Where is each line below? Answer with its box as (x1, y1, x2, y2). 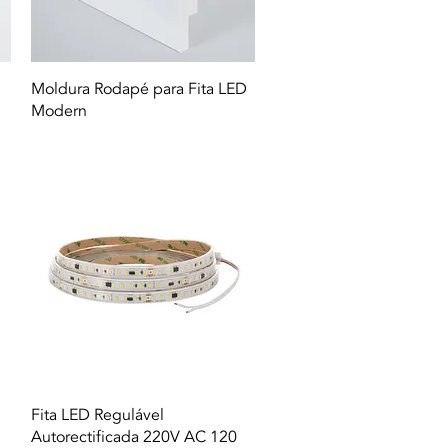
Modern (30, 99, 87, 122)
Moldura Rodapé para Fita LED (30, 77, 247, 100)
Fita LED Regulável (30, 404, 164, 427)
